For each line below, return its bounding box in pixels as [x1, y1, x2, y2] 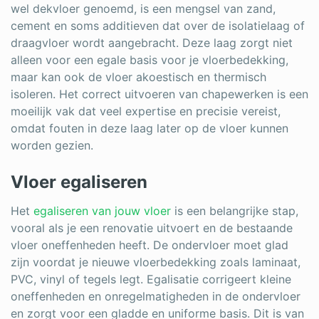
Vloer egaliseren [11, 172, 147, 193]
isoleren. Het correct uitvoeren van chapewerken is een [11, 87, 308, 102]
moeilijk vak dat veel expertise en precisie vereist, [11, 104, 281, 119]
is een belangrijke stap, [171, 204, 298, 219]
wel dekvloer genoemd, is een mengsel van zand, [11, 1, 276, 16]
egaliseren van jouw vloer [33, 204, 171, 219]
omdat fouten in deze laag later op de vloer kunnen [11, 121, 288, 136]
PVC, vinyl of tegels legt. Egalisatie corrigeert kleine [11, 272, 291, 287]
